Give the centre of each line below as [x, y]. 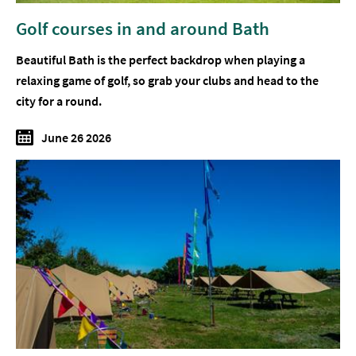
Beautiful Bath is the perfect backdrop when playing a [161, 60]
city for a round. [59, 101]
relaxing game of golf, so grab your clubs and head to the [167, 81]
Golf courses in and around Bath [143, 29]
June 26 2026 [76, 138]
